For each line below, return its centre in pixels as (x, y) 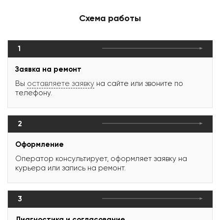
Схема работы (110, 18)
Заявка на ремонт (48, 69)
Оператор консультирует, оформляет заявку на (101, 158)
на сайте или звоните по (139, 83)
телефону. (34, 93)
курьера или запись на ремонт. (70, 168)
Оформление (40, 144)
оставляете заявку (61, 83)
